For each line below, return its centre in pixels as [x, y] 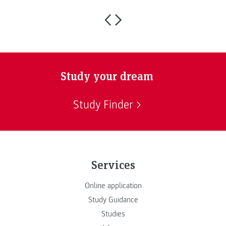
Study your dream [107, 76]
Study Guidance [113, 200]
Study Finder [103, 105]
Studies [113, 214]
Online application [113, 186]
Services [113, 164]
